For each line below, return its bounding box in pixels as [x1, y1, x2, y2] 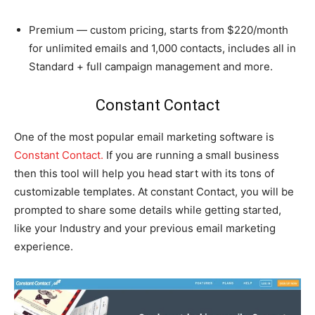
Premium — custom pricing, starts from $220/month [29, 22, 288, 37]
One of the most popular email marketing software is [14, 129, 274, 143]
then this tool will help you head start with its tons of [14, 166, 274, 180]
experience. [14, 239, 73, 253]
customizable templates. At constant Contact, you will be [14, 184, 294, 198]
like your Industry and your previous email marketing [14, 221, 276, 235]
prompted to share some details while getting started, [14, 202, 281, 217]
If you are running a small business [103, 148, 279, 162]
